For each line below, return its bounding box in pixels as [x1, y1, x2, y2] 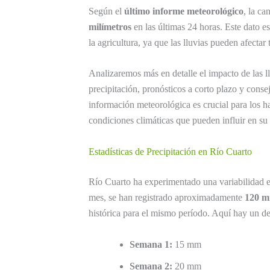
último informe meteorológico [124, 5, 243, 16]
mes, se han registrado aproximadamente [89, 192, 245, 202]
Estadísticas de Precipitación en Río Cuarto [89, 146, 252, 157]
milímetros [89, 21, 131, 32]
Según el [89, 5, 124, 16]
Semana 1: [130, 239, 172, 250]
